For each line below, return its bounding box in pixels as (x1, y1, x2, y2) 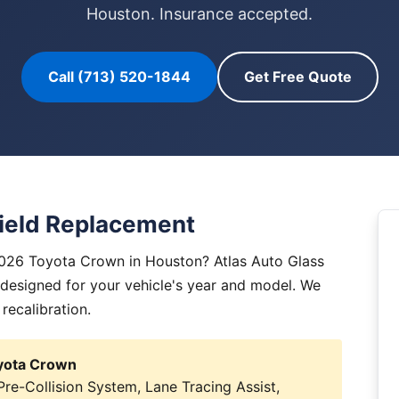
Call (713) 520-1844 (47, 68, 191, 85)
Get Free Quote (243, 68, 352, 85)
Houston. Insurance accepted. (86, 4, 313, 23)
